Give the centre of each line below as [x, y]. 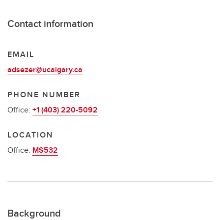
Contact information [50, 23]
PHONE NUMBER [44, 95]
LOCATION [30, 135]
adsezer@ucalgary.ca [45, 69]
